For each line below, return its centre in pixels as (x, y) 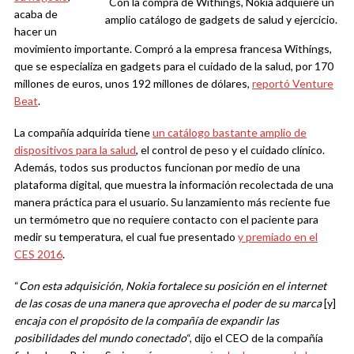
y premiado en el (278, 237)
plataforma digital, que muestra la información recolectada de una (174, 185)
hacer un (36, 32)
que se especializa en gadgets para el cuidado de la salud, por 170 (174, 66)
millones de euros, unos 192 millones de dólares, (133, 84)
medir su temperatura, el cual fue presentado (126, 237)
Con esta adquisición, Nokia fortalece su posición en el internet (173, 286)
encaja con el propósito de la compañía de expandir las (147, 321)
